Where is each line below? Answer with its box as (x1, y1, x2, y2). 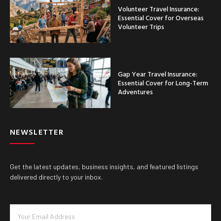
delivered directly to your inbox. (10, 173, 103, 182)
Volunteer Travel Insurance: (118, 3, 199, 14)
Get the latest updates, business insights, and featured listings (10, 162, 198, 171)
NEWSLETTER (10, 126, 64, 138)
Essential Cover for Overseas (118, 12, 204, 23)
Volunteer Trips (118, 21, 164, 32)
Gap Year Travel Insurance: (118, 69, 197, 79)
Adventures (118, 86, 153, 97)
